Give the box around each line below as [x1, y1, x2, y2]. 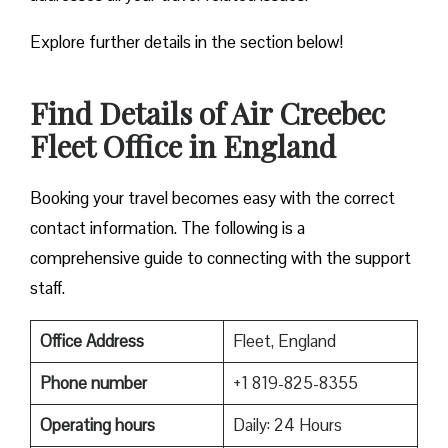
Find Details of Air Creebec [30, 93, 385, 134]
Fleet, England [232, 330, 336, 353]
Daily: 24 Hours [232, 414, 342, 437]
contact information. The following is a [30, 217, 305, 240]
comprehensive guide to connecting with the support [30, 247, 411, 270]
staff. [30, 277, 65, 300]
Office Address [39, 330, 144, 353]
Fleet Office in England [30, 126, 343, 167]
